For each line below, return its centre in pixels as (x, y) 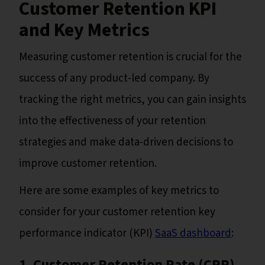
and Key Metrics (84, 30)
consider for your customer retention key (117, 212)
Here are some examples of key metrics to (119, 191)
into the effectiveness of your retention (112, 121)
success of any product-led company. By (114, 79)
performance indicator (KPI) (87, 234)
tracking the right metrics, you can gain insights (132, 100)
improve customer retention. (88, 164)
